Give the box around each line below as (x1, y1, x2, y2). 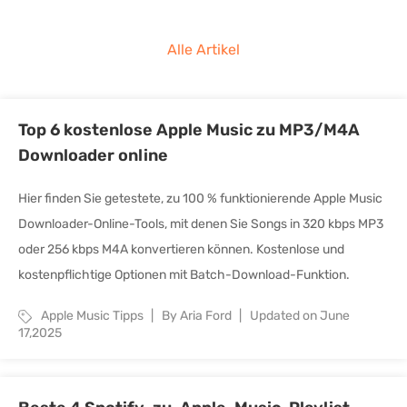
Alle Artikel (167, 40, 240, 58)
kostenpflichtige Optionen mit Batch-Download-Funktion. (18, 267, 350, 283)
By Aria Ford (162, 308, 234, 323)
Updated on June (250, 308, 350, 323)
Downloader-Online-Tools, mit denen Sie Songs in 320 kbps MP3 (18, 216, 383, 232)
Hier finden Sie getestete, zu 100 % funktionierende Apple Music (18, 191, 382, 206)
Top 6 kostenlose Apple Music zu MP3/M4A (18, 120, 360, 140)
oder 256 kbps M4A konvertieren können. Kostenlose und (18, 242, 344, 257)
